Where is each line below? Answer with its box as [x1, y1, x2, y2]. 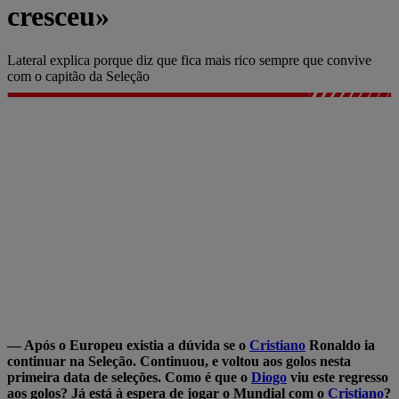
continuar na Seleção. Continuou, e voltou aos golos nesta [7, 353, 351, 369]
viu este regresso [287, 369, 388, 385]
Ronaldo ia [305, 337, 375, 353]
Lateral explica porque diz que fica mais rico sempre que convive [7, 52, 371, 68]
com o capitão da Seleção [7, 68, 150, 84]
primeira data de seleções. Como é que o [7, 369, 251, 385]
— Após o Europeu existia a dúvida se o [7, 337, 249, 353]
